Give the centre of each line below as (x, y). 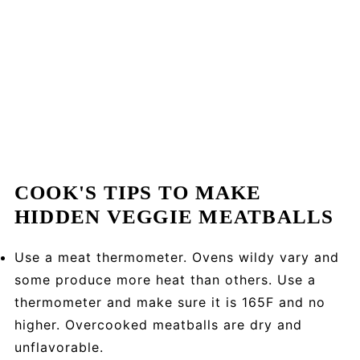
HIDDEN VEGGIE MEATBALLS (174, 217)
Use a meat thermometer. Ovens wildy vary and (176, 258)
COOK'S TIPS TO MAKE (138, 193)
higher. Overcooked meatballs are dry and (158, 325)
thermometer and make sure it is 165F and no (170, 303)
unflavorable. (59, 348)
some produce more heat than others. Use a (165, 280)
